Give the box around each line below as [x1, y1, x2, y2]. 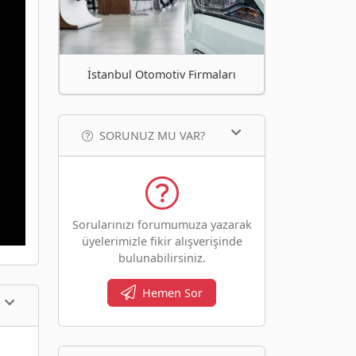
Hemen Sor [142, 284, 203, 300]
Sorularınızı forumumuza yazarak [72, 216, 252, 232]
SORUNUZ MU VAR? [99, 127, 205, 143]
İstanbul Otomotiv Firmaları [87, 66, 236, 82]
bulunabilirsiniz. [118, 250, 206, 265]
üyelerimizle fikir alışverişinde [81, 233, 242, 249]
